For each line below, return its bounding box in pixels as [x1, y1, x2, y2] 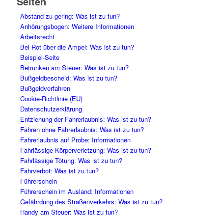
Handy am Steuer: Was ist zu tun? [20, 207, 118, 217]
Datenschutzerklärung [20, 104, 82, 114]
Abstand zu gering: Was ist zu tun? [20, 11, 120, 21]
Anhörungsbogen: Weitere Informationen [20, 22, 134, 31]
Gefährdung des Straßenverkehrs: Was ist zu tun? [20, 197, 163, 207]
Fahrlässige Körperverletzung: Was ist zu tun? [20, 145, 151, 155]
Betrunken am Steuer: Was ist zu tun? [20, 63, 129, 73]
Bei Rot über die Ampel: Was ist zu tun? [20, 42, 134, 52]
